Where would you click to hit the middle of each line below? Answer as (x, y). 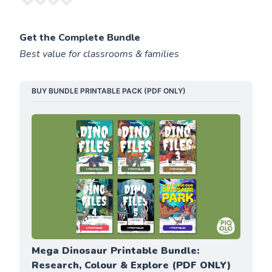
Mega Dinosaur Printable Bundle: (116, 250)
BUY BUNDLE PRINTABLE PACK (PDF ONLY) (109, 91)
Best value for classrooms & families (100, 54)
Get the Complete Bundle (80, 38)
